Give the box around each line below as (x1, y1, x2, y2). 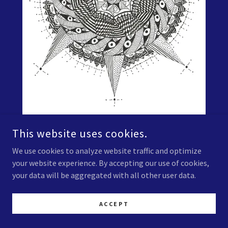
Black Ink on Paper (22, 162, 87, 173)
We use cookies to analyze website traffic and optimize (12, 146, 202, 156)
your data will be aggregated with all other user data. (12, 170, 196, 180)
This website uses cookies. (12, 126, 148, 140)
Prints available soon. (22, 187, 98, 197)
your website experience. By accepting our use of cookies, (12, 158, 209, 168)
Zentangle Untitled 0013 (22, 133, 149, 147)
